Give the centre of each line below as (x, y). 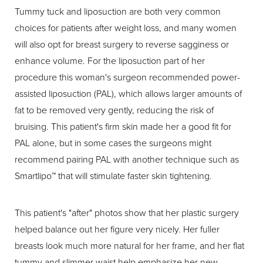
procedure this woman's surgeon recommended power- (127, 77)
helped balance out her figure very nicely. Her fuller (117, 229)
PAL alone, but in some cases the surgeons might (113, 142)
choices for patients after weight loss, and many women (126, 27)
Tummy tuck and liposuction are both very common (118, 11)
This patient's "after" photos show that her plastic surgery (127, 212)
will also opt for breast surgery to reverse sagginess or (122, 44)
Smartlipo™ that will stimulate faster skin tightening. (113, 175)
